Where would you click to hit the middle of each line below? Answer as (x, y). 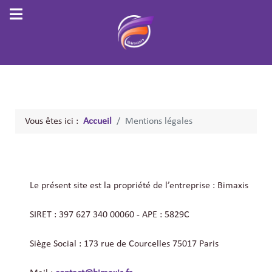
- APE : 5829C (162, 215)
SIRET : (44, 215)
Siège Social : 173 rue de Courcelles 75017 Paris (124, 244)
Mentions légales (159, 122)
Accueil (97, 122)
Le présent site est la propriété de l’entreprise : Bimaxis (139, 186)
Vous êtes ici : (54, 122)
